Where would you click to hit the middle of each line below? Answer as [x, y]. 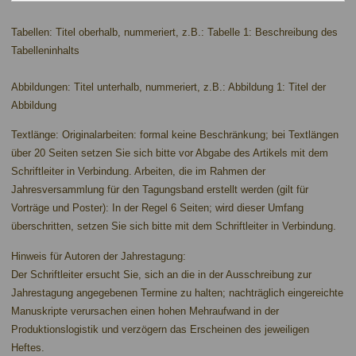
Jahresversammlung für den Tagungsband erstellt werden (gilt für [160, 190]
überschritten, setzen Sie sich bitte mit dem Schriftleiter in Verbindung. [174, 226]
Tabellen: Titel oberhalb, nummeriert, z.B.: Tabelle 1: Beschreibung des [174, 32]
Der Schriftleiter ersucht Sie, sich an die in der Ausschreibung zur [161, 274]
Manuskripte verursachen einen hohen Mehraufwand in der [145, 311]
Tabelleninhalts [45, 50]
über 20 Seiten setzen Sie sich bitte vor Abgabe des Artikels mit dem [170, 153]
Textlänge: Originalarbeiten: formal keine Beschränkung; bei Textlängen [175, 135]
